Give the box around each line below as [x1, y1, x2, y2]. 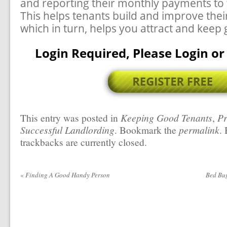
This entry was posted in [20, 111, 121, 124]
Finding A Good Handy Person [24, 170, 110, 179]
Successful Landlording [20, 123, 115, 136]
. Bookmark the [115, 123, 179, 136]
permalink [179, 123, 219, 136]
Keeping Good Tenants [121, 111, 212, 124]
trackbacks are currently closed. [20, 135, 147, 148]
